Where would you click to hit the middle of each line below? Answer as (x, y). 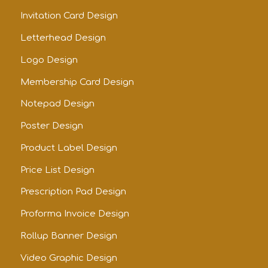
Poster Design (51, 126)
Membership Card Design (77, 82)
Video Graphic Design (68, 258)
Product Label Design (68, 148)
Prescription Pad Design (73, 192)
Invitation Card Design (69, 16)
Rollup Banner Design (68, 236)
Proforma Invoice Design (74, 214)
